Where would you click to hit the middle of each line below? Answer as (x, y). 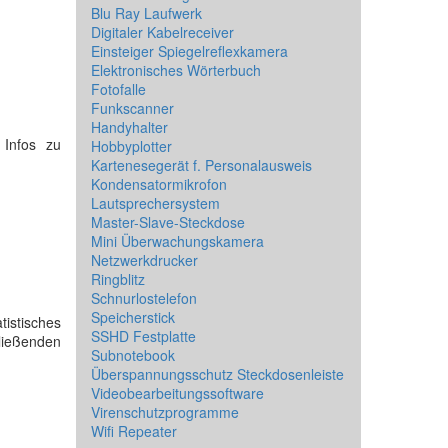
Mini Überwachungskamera (177, 241)
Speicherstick (133, 317)
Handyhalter (129, 127)
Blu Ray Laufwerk (146, 13)
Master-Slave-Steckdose (168, 222)
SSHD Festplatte (143, 336)
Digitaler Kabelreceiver (162, 32)
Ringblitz (118, 279)
